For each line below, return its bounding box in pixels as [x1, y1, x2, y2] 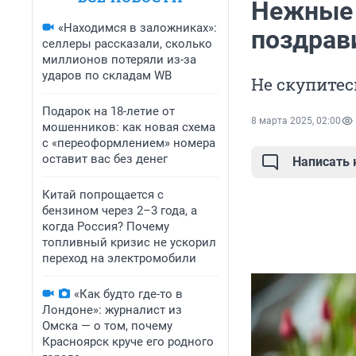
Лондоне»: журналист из [42, 303, 182, 317]
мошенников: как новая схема [42, 120, 215, 134]
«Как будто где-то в [74, 287, 183, 301]
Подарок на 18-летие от [42, 104, 175, 118]
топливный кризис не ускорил [42, 235, 216, 250]
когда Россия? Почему [42, 219, 169, 234]
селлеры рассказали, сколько [42, 37, 212, 51]
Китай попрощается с [42, 188, 164, 202]
